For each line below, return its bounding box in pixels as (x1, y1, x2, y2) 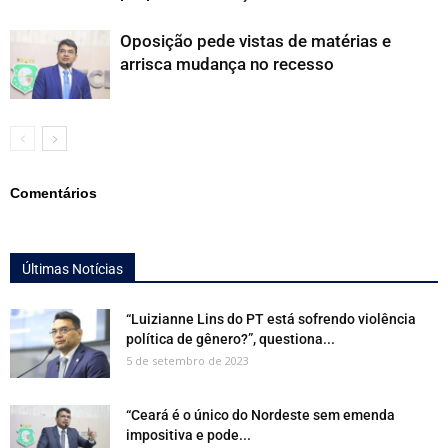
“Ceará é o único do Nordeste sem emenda (126, 407, 395, 423)
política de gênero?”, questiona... (126, 331, 335, 347)
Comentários (10, 185, 97, 201)
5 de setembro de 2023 (126, 353, 249, 368)
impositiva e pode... (126, 427, 251, 443)
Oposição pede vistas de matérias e (120, 31, 391, 51)
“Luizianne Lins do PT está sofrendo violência (126, 311, 416, 327)
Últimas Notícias (22, 261, 123, 277)
